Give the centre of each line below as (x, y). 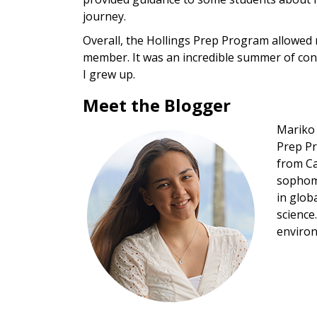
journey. (106, 17)
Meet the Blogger (157, 105)
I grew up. (109, 75)
